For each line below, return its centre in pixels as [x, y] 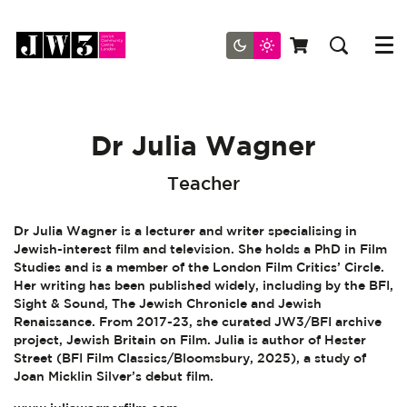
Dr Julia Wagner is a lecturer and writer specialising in [185, 231]
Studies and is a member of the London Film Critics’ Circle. [199, 267]
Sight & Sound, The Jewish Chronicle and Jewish [168, 303]
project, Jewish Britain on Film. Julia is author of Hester [190, 340]
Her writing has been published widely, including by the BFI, [203, 285]
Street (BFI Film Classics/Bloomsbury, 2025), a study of [190, 358]
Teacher [203, 183]
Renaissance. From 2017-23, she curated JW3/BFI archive [198, 322]
